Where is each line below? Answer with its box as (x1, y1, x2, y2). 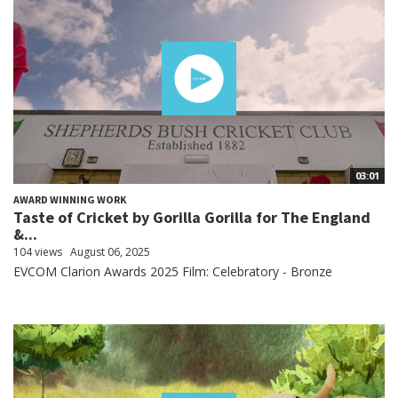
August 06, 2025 (70, 243, 150, 259)
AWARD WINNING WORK (13, 192, 126, 206)
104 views (13, 243, 62, 259)
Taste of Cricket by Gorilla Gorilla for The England (13, 206, 370, 227)
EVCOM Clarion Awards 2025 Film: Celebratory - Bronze (13, 262, 332, 280)
